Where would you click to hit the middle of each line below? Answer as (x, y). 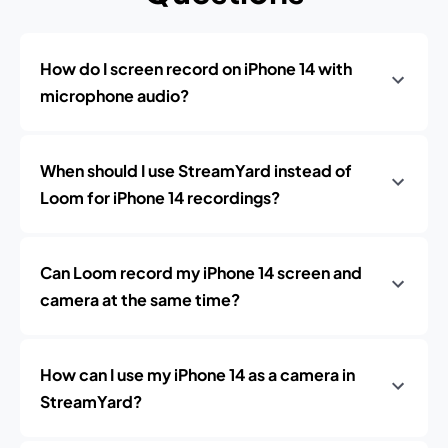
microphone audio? (114, 95)
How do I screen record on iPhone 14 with (196, 68)
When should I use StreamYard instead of (196, 170)
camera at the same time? (140, 299)
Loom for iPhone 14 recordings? (160, 197)
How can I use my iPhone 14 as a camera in (197, 374)
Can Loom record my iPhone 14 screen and (201, 272)
